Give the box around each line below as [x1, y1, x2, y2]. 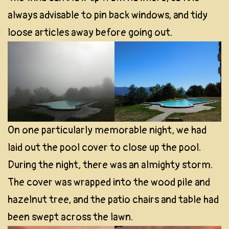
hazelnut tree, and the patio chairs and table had [8, 193, 219, 206]
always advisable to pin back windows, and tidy [8, 9, 208, 22]
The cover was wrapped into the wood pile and [8, 175, 210, 189]
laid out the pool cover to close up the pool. [8, 141, 201, 154]
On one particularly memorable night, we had [8, 123, 207, 136]
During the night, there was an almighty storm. [8, 158, 213, 171]
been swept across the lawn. [8, 210, 133, 223]
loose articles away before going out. [8, 26, 172, 39]
